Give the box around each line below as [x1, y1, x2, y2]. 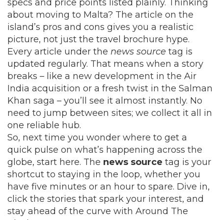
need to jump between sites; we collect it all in [7, 108, 212, 118]
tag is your [163, 157, 211, 167]
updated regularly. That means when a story [7, 58, 203, 69]
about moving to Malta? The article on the [7, 9, 193, 20]
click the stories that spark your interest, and [7, 193, 204, 204]
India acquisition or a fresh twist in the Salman [7, 83, 213, 94]
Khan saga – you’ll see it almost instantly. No [7, 95, 202, 106]
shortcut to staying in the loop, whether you [7, 169, 200, 180]
